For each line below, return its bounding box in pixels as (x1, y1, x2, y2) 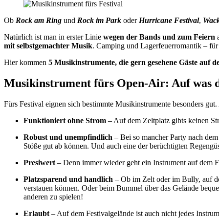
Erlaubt (23, 209, 49, 218)
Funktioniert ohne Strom (23, 116, 106, 125)
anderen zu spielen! (23, 192, 83, 201)
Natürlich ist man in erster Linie (4, 32, 103, 41)
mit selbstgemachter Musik (4, 41, 92, 50)
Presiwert (23, 158, 55, 167)
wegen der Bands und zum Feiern (103, 32, 215, 41)
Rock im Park (77, 16, 121, 24)
